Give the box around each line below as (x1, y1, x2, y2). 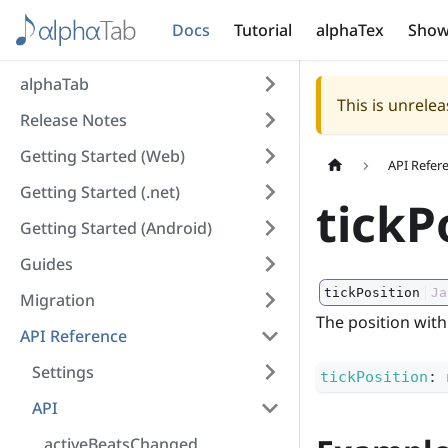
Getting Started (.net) (20, 181, 180, 203)
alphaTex (316, 19, 385, 41)
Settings (32, 361, 94, 383)
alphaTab (20, 73, 89, 95)
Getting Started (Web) (20, 145, 185, 167)
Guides (20, 253, 73, 275)
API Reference (20, 325, 127, 347)
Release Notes (20, 109, 127, 131)
